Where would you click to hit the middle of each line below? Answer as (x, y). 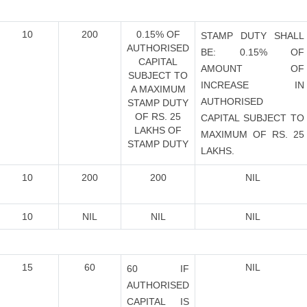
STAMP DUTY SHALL (253, 36)
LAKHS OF (158, 130)
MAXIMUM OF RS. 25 (253, 134)
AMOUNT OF (253, 69)
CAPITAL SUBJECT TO (253, 118)
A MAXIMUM (158, 89)
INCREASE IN (253, 85)
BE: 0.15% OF (253, 52)
